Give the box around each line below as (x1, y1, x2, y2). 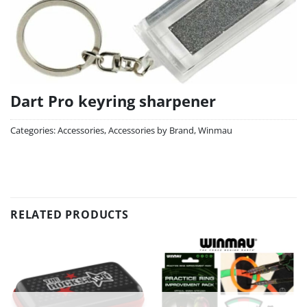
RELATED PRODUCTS (10, 206, 129, 222)
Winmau (198, 124, 232, 137)
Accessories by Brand (108, 124, 194, 137)
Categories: (10, 124, 58, 137)
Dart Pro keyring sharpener (10, 90, 216, 112)
